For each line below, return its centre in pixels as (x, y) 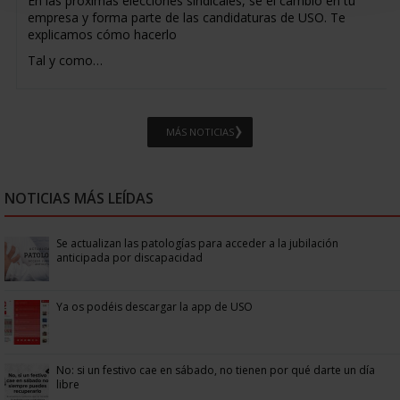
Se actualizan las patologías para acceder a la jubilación (197, 243)
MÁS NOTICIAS (200, 131)
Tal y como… (65, 60)
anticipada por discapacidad (129, 257)
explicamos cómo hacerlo (102, 34)
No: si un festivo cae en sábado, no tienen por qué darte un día (216, 370)
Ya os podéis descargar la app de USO (154, 306)
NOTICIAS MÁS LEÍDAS (79, 198)
